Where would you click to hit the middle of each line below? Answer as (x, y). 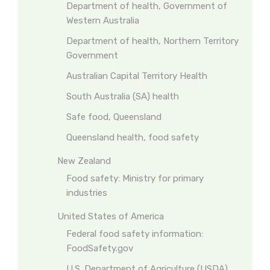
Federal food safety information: (135, 234)
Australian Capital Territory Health (137, 76)
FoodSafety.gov (100, 248)
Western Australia (103, 20)
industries (87, 193)
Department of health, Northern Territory (152, 41)
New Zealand (84, 161)
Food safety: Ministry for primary (135, 178)
